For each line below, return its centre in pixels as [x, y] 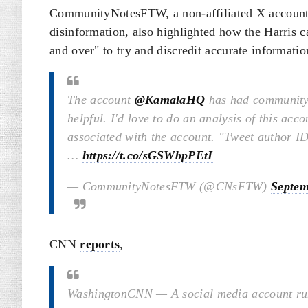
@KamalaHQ [170, 100]
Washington [98, 294]
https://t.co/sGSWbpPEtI [147, 155]
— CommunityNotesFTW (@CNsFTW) [169, 186]
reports [100, 244]
